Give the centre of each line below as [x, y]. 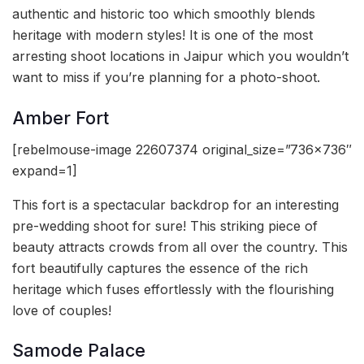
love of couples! [62, 310]
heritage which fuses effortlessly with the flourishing [173, 289]
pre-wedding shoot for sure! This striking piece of [165, 225]
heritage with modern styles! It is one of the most [162, 35]
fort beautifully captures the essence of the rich [160, 268]
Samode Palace [79, 351]
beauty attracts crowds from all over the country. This [180, 247]
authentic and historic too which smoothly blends [164, 14]
